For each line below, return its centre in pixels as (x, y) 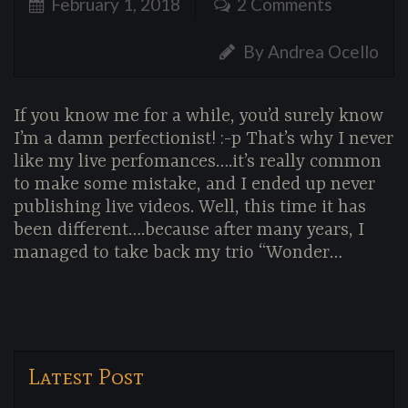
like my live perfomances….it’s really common (198, 162)
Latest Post (86, 377)
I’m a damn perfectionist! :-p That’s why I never (204, 139)
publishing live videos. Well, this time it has (190, 207)
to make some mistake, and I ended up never (194, 184)
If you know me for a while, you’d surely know (199, 116)
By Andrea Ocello (309, 51)
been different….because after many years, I (189, 230)
